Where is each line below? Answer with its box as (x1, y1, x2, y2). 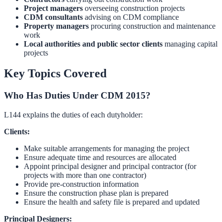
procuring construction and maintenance (89, 21, 216, 30)
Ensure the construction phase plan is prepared (24, 189, 168, 198)
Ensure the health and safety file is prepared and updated (24, 198, 200, 207)
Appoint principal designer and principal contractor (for (24, 162, 196, 171)
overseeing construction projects (83, 3, 185, 12)
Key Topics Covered (4, 67, 107, 80)
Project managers (24, 3, 83, 12)
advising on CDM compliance (83, 12, 179, 21)
